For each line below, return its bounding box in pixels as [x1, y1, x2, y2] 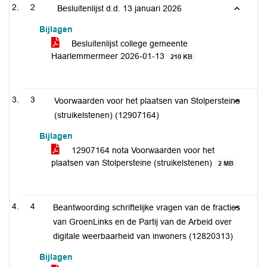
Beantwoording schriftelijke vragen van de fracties [53, 203, 240, 212]
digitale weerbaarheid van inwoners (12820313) [53, 231, 233, 241]
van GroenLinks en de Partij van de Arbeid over [53, 217, 232, 226]
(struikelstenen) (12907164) [54, 110, 160, 120]
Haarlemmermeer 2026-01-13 [51, 51, 167, 61]
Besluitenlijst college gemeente [69, 39, 188, 48]
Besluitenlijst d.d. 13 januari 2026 [57, 4, 182, 13]
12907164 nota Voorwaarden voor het [69, 145, 215, 155]
